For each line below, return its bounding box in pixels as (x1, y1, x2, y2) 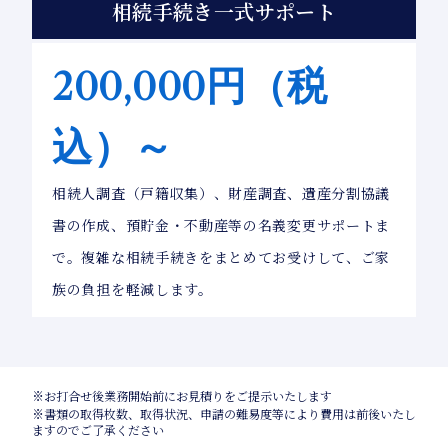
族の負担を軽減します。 (52, 278, 213, 299)
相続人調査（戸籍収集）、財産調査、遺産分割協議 (52, 182, 391, 203)
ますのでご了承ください (32, 420, 164, 438)
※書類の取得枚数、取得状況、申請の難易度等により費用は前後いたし (32, 404, 416, 422)
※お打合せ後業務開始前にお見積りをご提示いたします (32, 386, 332, 404)
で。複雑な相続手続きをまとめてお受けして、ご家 (52, 246, 391, 267)
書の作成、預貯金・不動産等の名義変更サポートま (52, 214, 391, 235)
